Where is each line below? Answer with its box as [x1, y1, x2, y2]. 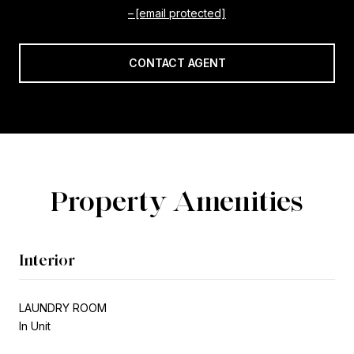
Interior [19, 250, 75, 269]
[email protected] [135, 6, 226, 20]
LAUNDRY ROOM [19, 300, 107, 314]
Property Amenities [51, 183, 303, 218]
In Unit [19, 318, 51, 333]
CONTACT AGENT [128, 55, 226, 70]
